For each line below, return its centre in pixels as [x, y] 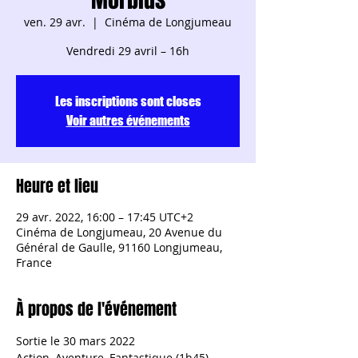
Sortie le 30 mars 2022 [76, 341]
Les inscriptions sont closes [128, 101]
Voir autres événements [128, 120]
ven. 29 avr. [55, 22]
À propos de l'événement [96, 309]
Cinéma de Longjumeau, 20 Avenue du [119, 232]
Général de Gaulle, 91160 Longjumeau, [119, 247]
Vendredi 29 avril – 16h [128, 51]
